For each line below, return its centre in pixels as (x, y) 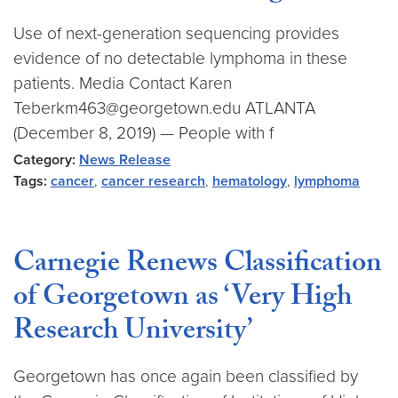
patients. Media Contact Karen (123, 83)
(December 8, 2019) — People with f (143, 133)
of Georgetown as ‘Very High (183, 299)
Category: (44, 160)
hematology (250, 181)
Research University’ (133, 333)
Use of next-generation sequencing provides (176, 33)
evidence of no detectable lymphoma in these (180, 58)
